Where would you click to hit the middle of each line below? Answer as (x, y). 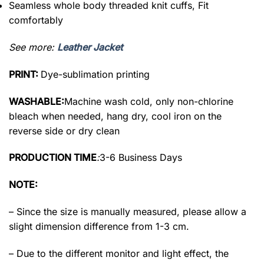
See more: (33, 47)
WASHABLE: (37, 101)
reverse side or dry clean (64, 131)
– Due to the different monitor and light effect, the (119, 253)
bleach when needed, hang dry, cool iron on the (115, 116)
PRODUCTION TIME (53, 158)
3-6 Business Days (141, 158)
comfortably (36, 20)
